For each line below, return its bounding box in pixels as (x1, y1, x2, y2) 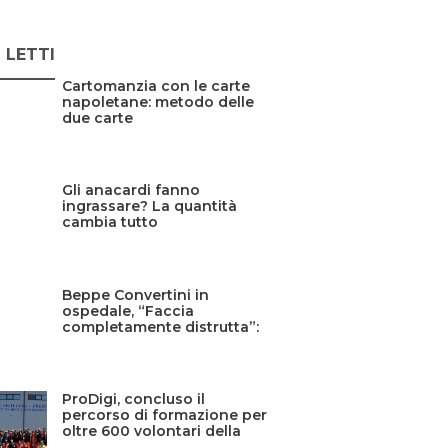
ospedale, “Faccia (62, 301, 195, 320)
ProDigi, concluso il (62, 390, 206, 409)
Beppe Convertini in (62, 285, 210, 304)
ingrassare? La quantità (62, 197, 238, 216)
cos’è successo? (62, 333, 183, 352)
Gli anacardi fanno (62, 181, 201, 200)
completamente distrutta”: (62, 317, 260, 336)
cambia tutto (62, 213, 159, 232)
